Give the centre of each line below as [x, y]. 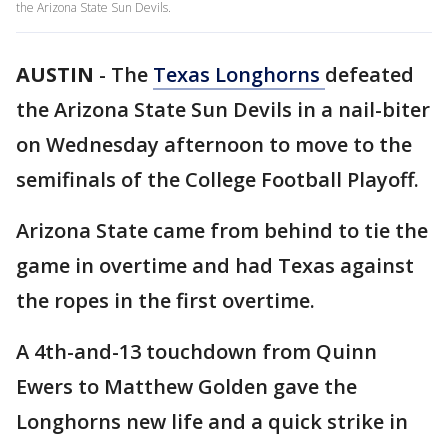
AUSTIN [55, 74]
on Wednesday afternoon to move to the [214, 144]
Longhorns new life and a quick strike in [212, 421]
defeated [369, 74]
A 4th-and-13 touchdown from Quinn [196, 351]
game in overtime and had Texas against [215, 265]
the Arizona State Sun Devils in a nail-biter [223, 109]
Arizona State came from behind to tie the [222, 230]
